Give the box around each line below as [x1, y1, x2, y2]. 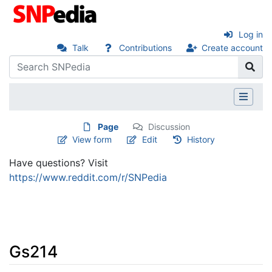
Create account [202, 42, 263, 53]
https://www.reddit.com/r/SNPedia [9, 171, 167, 183]
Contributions [118, 42, 172, 53]
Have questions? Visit [9, 156, 108, 169]
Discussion [148, 121, 190, 132]
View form [72, 134, 112, 144]
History [187, 134, 216, 144]
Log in [239, 29, 263, 39]
